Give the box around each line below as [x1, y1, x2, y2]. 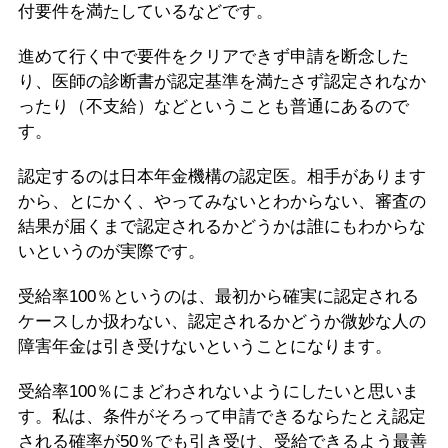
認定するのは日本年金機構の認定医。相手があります [18, 167, 427, 186]
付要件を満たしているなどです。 [18, 2, 274, 21]
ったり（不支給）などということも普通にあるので [18, 97, 410, 116]
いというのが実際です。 [18, 242, 206, 261]
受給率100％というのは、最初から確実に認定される [18, 287, 420, 306]
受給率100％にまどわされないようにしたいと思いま [18, 382, 420, 401]
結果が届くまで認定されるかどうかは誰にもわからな [18, 217, 427, 236]
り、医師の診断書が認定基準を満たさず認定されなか [18, 72, 427, 91]
